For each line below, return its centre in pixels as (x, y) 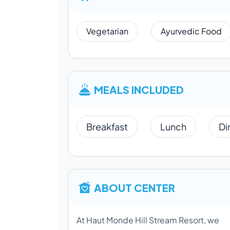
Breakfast (107, 127)
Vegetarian (107, 31)
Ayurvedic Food (191, 31)
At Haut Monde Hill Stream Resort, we (148, 220)
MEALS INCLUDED (139, 89)
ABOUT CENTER (135, 187)
